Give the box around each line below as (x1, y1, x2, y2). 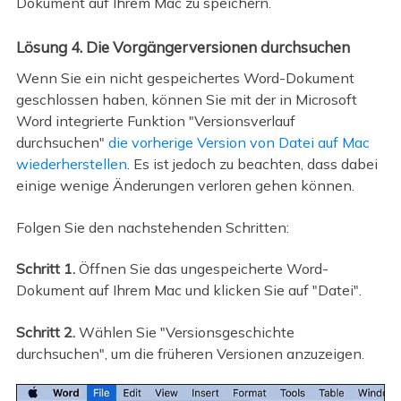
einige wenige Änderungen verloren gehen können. (15, 176, 354, 195)
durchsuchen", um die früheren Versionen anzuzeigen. (15, 344, 364, 363)
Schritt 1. (15, 260, 79, 278)
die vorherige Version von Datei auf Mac (107, 133, 370, 152)
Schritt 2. (15, 322, 79, 341)
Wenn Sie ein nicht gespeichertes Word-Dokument (15, 69, 354, 88)
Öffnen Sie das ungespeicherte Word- (78, 260, 328, 278)
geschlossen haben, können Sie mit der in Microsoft (15, 90, 357, 109)
